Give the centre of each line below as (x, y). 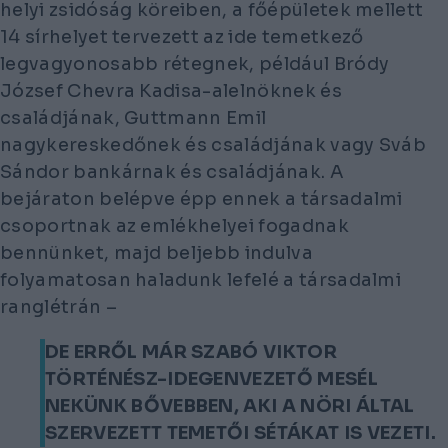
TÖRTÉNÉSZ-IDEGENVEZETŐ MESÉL (211, 379)
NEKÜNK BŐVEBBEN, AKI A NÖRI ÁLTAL (230, 406)
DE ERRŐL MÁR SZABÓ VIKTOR (191, 352)
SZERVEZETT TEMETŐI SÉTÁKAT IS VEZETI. (240, 433)
